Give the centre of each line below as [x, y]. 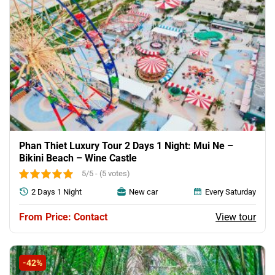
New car [143, 192]
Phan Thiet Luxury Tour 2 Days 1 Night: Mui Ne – [126, 145]
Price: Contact [76, 217]
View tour [236, 217]
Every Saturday [231, 192]
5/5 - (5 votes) [106, 173]
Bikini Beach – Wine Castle [78, 158]
